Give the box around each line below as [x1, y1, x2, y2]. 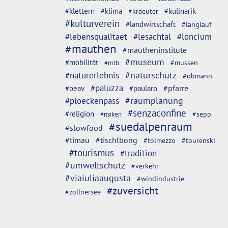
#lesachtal [133, 31, 171, 42]
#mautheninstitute [123, 45, 187, 55]
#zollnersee [65, 187, 101, 196]
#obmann [183, 71, 212, 80]
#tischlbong [96, 135, 137, 145]
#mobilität [65, 58, 98, 67]
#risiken [100, 110, 122, 119]
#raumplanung [125, 95, 183, 106]
